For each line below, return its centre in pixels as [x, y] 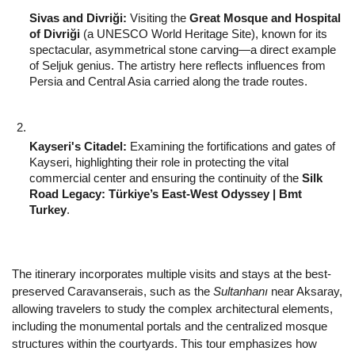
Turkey [48, 210]
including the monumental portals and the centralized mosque [170, 326]
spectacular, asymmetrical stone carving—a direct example [183, 50]
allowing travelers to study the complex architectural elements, [172, 309]
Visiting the [158, 18]
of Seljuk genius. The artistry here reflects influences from [177, 65]
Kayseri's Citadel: [78, 146]
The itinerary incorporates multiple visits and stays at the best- [172, 274]
